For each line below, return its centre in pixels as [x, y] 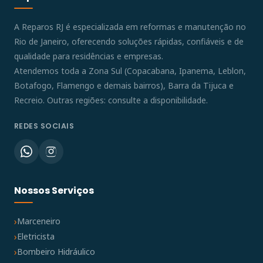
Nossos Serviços [54, 190]
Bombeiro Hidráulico [56, 252]
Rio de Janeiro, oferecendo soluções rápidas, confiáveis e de [129, 41]
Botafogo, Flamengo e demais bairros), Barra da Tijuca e [124, 85]
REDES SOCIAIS [44, 126]
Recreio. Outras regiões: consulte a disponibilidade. [111, 100]
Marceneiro [39, 221]
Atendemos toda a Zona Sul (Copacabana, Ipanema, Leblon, [130, 70]
